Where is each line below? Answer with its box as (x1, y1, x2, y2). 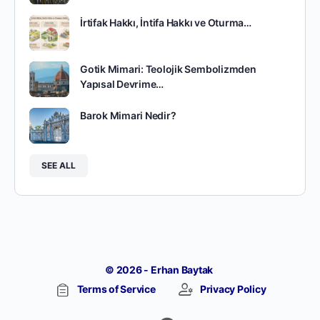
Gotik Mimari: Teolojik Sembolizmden (80, 62, 256, 75)
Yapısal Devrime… (80, 77, 164, 90)
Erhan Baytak (150, 263, 215, 276)
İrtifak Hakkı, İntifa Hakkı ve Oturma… (80, 16, 251, 29)
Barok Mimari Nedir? (80, 109, 176, 121)
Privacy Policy (199, 282, 266, 295)
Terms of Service (76, 282, 156, 295)
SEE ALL (41, 159, 76, 171)
